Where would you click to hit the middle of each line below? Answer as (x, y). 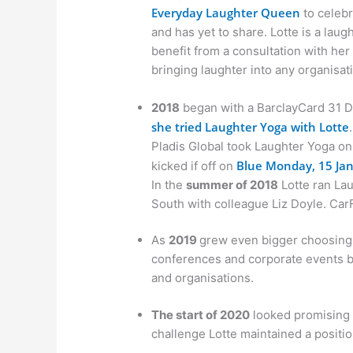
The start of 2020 (201, 314)
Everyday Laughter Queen (226, 13)
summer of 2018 (232, 184)
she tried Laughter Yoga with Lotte (251, 126)
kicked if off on (194, 165)
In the (169, 184)
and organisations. (203, 278)
